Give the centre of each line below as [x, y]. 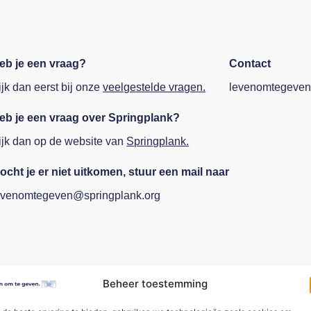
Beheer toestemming [155, 284]
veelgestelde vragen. [154, 87]
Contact [250, 64]
